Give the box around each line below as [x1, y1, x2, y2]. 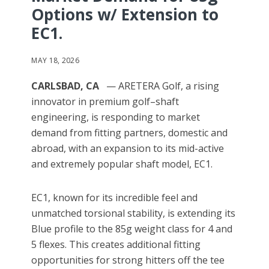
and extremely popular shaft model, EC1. [31, 157, 213, 171]
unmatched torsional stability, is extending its [31, 207, 236, 220]
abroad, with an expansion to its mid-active [31, 142, 225, 156]
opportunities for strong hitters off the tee [31, 253, 225, 267]
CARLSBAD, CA [31, 79, 104, 93]
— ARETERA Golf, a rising [104, 79, 220, 93]
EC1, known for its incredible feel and [31, 191, 198, 205]
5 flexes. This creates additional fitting [31, 238, 201, 252]
